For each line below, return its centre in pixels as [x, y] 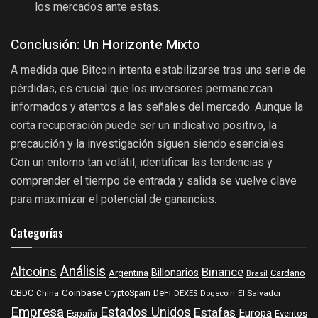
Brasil [257, 274]
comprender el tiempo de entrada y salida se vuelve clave [154, 181]
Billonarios [175, 273]
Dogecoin [218, 294]
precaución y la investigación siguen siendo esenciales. [148, 144]
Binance [223, 273]
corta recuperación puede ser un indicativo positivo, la [144, 126]
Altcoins [34, 273]
